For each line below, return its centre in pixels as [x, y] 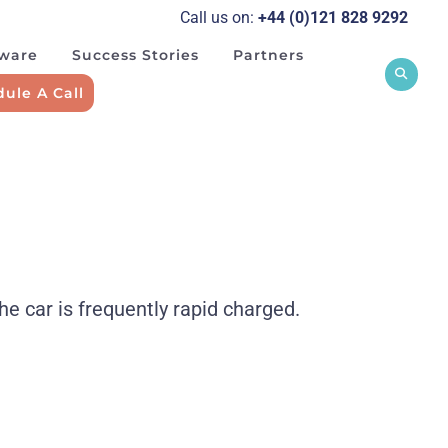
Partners [268, 55]
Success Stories [135, 55]
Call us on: [219, 17]
